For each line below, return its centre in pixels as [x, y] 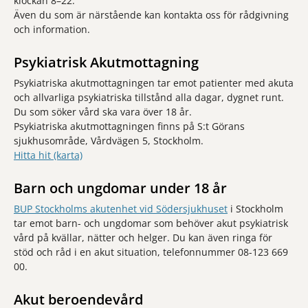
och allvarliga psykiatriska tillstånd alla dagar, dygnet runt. [149, 97]
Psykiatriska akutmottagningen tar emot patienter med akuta [154, 83]
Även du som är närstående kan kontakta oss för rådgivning [151, 15]
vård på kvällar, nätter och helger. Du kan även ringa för [143, 238]
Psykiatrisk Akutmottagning [106, 62]
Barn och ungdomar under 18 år [120, 188]
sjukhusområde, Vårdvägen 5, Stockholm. [109, 141]
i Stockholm [255, 209]
